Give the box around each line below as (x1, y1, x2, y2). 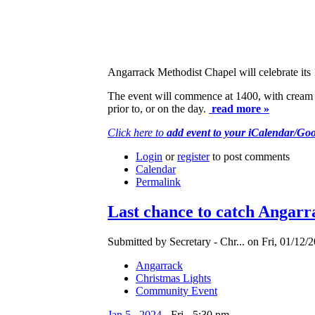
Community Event (136, 285, 217, 297)
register (177, 150, 210, 163)
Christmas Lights (136, 272, 211, 285)
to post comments (210, 150, 290, 163)
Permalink (136, 176, 181, 188)
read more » (209, 103, 269, 115)
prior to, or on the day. (108, 103, 209, 115)
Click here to (108, 127, 167, 139)
